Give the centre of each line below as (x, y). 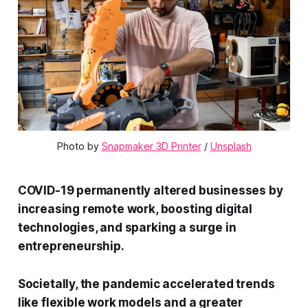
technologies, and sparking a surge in (127, 228)
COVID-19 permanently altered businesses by (150, 191)
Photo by (79, 146)
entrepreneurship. (71, 246)
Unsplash (231, 146)
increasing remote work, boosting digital (135, 209)
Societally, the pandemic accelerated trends (146, 284)
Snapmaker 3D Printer (151, 146)
